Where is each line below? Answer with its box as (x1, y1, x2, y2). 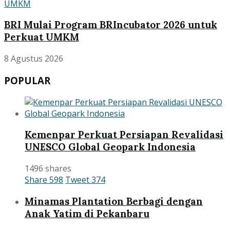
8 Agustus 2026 (4, 53, 63, 65)
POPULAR (4, 73, 50, 87)
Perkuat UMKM (4, 31, 79, 44)
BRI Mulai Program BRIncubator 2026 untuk (4, 18, 217, 31)
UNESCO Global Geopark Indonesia (25, 141, 196, 154)
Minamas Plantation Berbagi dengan (25, 195, 203, 207)
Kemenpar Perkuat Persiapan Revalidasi (25, 128, 223, 141)
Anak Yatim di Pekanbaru (25, 207, 149, 220)
